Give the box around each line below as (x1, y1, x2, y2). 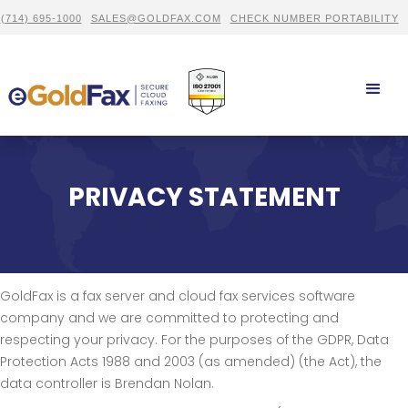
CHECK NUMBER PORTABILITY (229, 13, 399, 24)
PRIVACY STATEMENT (67, 178, 341, 215)
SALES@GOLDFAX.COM (90, 13, 221, 24)
